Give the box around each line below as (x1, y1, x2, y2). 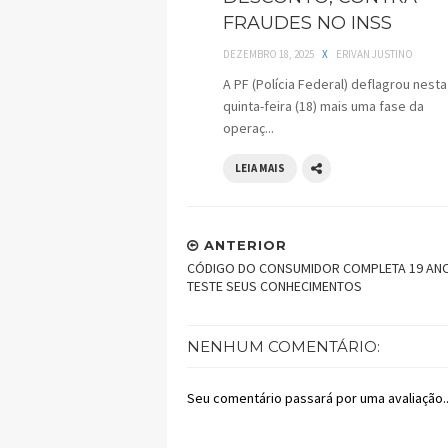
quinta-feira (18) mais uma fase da (223, 97, 424, 116)
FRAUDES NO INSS (223, 12, 392, 35)
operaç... (223, 119, 274, 138)
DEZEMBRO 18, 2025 (223, 47, 314, 62)
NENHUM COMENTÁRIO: (187, 337, 380, 357)
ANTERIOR (199, 237, 287, 254)
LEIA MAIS (235, 161, 285, 176)
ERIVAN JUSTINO (336, 47, 413, 62)
